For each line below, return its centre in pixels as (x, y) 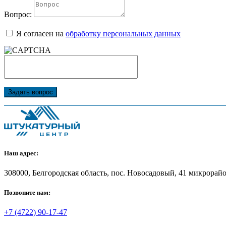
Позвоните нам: (27, 193)
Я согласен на (41, 34)
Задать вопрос (31, 92)
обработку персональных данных (123, 34)
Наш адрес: (21, 153)
